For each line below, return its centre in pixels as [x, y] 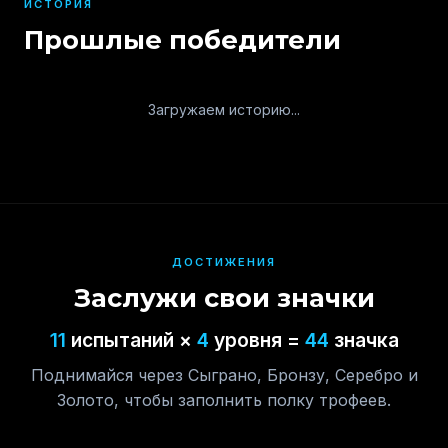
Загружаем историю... [224, 109]
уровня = [256, 340]
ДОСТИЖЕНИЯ [224, 262]
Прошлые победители [182, 39]
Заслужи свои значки [224, 297]
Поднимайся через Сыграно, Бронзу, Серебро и [224, 375]
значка [363, 340]
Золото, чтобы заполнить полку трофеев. [224, 400]
